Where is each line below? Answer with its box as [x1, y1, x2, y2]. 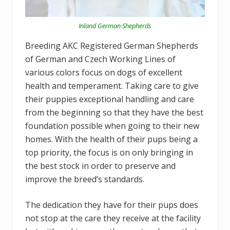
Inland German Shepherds [79, 21, 151, 31]
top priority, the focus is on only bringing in [25, 147, 193, 159]
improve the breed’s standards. [25, 174, 144, 185]
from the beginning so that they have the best [25, 107, 203, 119]
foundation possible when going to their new [25, 120, 199, 132]
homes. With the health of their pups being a [25, 133, 198, 145]
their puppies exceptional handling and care [25, 93, 194, 105]
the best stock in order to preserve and [25, 160, 176, 172]
